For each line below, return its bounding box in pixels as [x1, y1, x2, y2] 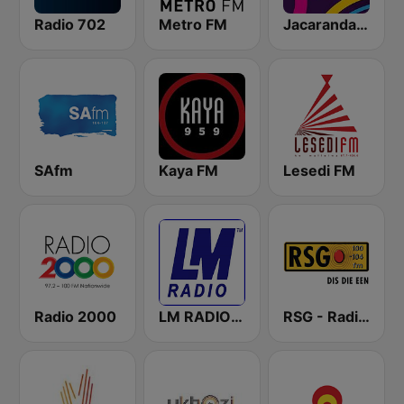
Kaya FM [159, 161, 218, 179]
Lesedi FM [283, 161, 355, 179]
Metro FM [159, 15, 227, 33]
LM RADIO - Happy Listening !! [231, 308, 243, 326]
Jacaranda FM [356, 15, 368, 33]
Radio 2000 [34, 308, 116, 326]
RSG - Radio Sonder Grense [358, 308, 370, 326]
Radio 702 [34, 15, 106, 33]
